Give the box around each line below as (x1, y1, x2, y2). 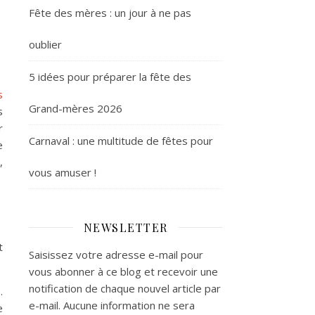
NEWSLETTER (83, 219, 168, 235)
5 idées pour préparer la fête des (29, 69, 191, 84)
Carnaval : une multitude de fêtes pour (29, 133, 213, 148)
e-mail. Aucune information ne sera (29, 297, 195, 312)
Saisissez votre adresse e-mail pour (29, 247, 203, 262)
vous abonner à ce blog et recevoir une (29, 264, 218, 278)
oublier (29, 37, 62, 51)
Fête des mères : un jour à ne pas (29, 5, 191, 20)
